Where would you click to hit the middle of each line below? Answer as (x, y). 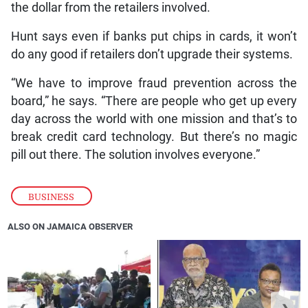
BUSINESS (52, 197)
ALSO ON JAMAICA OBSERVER (70, 226)
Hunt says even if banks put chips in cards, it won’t (154, 36)
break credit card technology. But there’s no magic (154, 136)
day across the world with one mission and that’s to (154, 119)
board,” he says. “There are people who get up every (154, 101)
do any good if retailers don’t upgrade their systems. (152, 54)
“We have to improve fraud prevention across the (154, 83)
